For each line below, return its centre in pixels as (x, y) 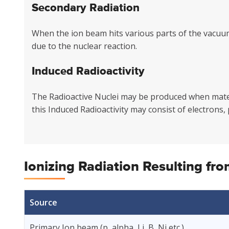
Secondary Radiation (86, 8)
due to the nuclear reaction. (84, 46)
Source (43, 202)
